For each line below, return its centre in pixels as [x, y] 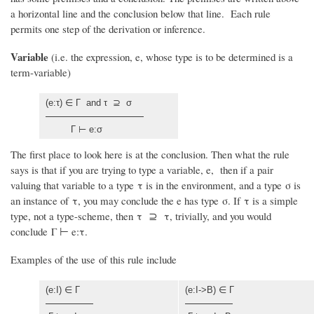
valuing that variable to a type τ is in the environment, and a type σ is [156, 185]
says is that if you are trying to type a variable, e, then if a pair [142, 169]
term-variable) [41, 72]
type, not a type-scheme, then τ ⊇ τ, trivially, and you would [141, 216]
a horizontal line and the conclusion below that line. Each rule [141, 13]
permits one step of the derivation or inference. [108, 29]
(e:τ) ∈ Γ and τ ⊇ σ [89, 102]
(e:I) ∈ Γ [63, 289]
